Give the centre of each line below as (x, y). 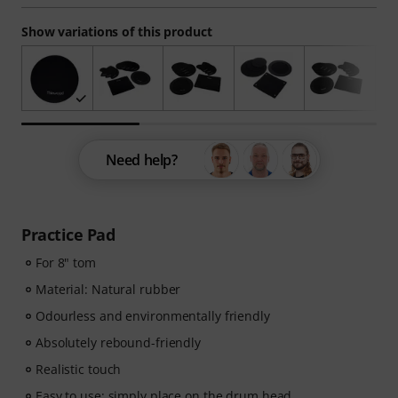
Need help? (141, 159)
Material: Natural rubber (108, 289)
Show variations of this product (117, 32)
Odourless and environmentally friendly (153, 315)
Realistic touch (79, 369)
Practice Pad (68, 234)
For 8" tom (66, 262)
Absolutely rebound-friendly (119, 342)
